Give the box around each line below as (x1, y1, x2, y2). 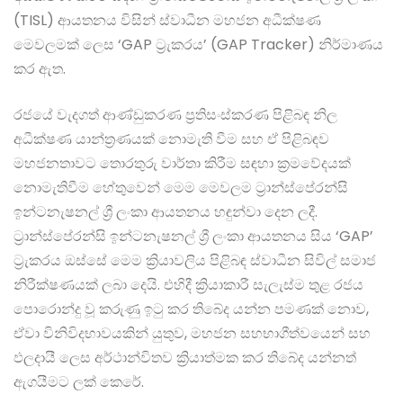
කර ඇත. (13, 58, 66, 80)
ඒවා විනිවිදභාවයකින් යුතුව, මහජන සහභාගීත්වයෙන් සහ (13, 323, 371, 345)
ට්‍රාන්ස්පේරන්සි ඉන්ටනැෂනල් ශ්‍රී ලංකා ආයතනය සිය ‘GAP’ (13, 226, 373, 247)
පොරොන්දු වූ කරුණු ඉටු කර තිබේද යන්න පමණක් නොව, (13, 299, 369, 320)
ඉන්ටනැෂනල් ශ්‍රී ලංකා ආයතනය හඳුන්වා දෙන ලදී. (13, 201, 318, 223)
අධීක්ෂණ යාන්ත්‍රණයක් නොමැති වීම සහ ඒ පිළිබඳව (13, 129, 329, 150)
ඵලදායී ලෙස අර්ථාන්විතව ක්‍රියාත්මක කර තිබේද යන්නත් (13, 347, 356, 369)
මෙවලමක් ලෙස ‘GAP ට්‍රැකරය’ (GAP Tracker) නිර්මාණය (13, 34, 383, 56)
